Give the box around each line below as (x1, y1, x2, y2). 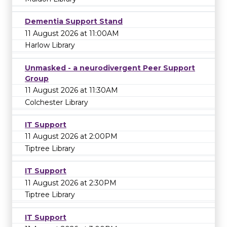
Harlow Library (25, 41, 75, 50)
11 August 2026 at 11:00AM (25, 28, 119, 38)
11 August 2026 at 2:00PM (25, 132, 118, 141)
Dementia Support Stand (25, 17, 123, 26)
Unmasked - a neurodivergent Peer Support (25, 63, 195, 72)
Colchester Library (25, 97, 88, 107)
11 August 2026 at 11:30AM (25, 86, 118, 95)
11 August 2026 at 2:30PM (25, 178, 117, 187)
